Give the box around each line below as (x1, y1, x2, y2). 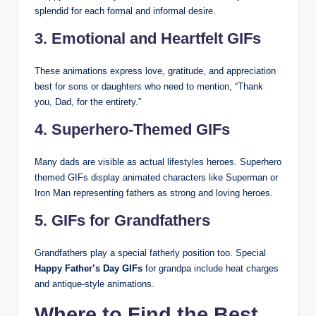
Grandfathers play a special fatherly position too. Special (35, 247, 266, 258)
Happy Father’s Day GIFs (35, 262, 142, 274)
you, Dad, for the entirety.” (35, 96, 141, 107)
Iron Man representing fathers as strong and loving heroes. (35, 187, 273, 198)
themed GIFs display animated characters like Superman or (35, 171, 278, 183)
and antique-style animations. (35, 278, 154, 289)
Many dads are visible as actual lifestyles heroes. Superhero (35, 156, 281, 167)
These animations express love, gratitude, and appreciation (35, 65, 276, 76)
